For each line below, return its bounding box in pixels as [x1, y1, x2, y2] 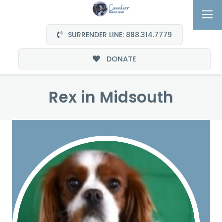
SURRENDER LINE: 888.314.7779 [66, 29, 172, 40]
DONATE [104, 54, 136, 64]
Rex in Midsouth [48, 86, 173, 108]
